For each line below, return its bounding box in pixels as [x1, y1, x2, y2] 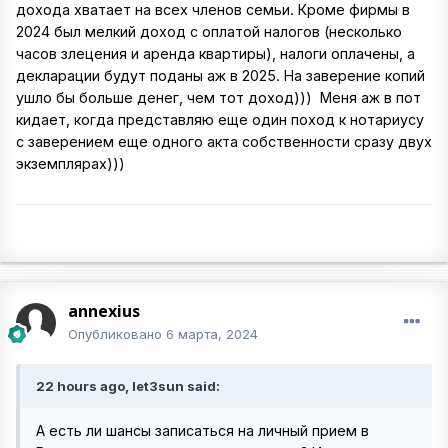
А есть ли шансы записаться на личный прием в [36, 422, 369, 440]
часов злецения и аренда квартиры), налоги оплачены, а [16, 44, 415, 62]
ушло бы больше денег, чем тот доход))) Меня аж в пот [16, 88, 421, 106]
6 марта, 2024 [166, 326, 258, 343]
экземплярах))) [16, 154, 125, 172]
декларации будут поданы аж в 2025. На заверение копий [16, 66, 425, 84]
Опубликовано [68, 326, 166, 343]
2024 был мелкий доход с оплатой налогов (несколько [16, 22, 402, 40]
